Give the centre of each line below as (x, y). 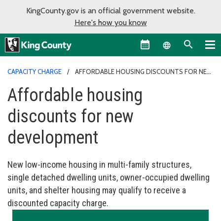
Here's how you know (110, 22)
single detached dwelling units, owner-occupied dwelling (109, 177)
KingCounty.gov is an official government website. (110, 11)
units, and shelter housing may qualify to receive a (97, 190)
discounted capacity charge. (58, 203)
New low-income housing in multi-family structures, (99, 164)
